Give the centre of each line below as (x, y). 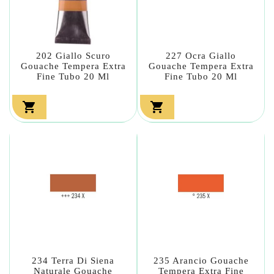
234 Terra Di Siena (73, 260)
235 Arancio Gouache (201, 260)
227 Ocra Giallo (201, 55)
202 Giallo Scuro (73, 55)
